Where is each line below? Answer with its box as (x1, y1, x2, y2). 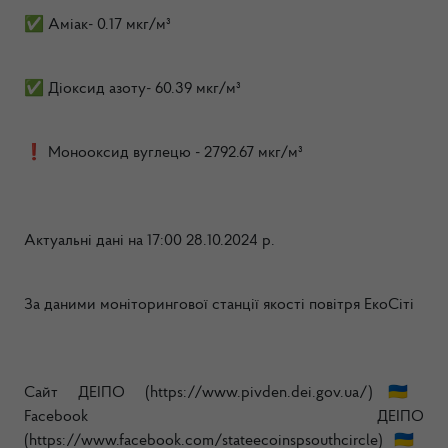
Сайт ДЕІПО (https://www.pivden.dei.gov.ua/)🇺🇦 (24, 385, 424, 401)
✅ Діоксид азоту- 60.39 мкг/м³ (24, 81, 241, 97)
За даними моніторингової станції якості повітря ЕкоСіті (24, 297, 414, 313)
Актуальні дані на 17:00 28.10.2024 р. (24, 233, 275, 249)
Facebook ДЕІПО (24, 409, 424, 425)
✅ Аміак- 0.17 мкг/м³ (24, 17, 171, 33)
